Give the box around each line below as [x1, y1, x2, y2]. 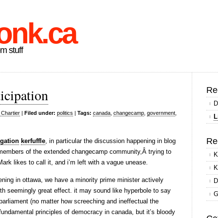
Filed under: [24, 110, 55, 116]
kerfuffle [21, 137, 45, 145]
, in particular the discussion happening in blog [45, 137, 176, 145]
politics [57, 110, 73, 116]
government [147, 110, 175, 116]
